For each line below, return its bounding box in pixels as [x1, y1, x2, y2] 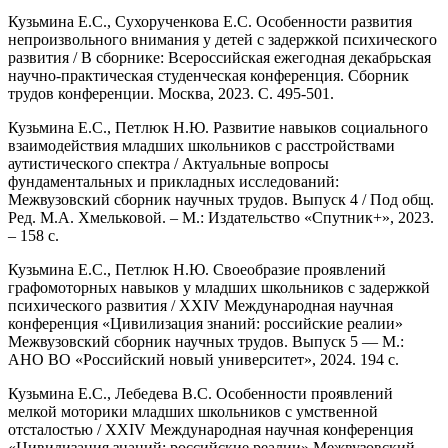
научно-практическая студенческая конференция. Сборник [8, 66, 409, 84]
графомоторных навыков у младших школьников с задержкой [8, 278, 430, 296]
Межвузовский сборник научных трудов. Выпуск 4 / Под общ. [8, 190, 434, 208]
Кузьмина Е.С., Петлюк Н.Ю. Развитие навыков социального [8, 118, 428, 136]
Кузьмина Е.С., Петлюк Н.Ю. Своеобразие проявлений [8, 260, 386, 278]
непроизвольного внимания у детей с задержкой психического [8, 30, 437, 48]
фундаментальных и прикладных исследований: [8, 172, 339, 190]
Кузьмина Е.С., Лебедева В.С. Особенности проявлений [8, 384, 393, 402]
